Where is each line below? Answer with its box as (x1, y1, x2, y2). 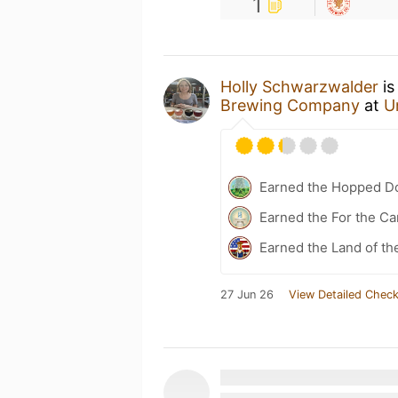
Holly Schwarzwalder (220, 77, 378, 96)
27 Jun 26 (220, 288, 274, 301)
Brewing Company (220, 96, 360, 115)
